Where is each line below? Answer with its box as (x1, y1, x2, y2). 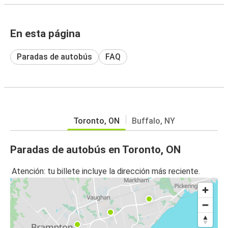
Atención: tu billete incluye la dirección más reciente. (12, 166, 200, 177)
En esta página (10, 27, 80, 40)
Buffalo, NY (132, 116, 175, 126)
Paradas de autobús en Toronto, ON (10, 143, 181, 156)
